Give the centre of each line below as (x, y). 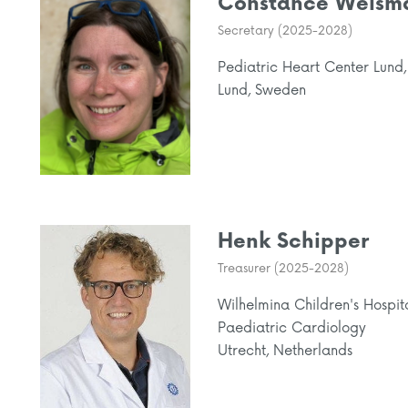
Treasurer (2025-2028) (283, 269)
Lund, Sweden (262, 91)
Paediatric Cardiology (292, 329)
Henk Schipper (293, 242)
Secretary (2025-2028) (285, 31)
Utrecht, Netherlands (285, 352)
